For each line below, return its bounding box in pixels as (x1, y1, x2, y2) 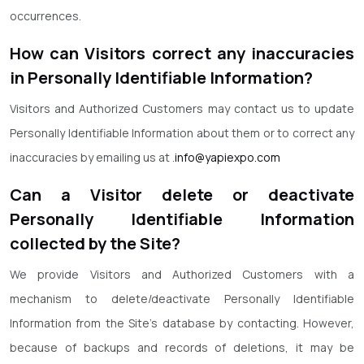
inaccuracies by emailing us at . (10, 149, 175, 165)
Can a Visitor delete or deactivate (10, 184, 354, 206)
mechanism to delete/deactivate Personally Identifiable (10, 291, 354, 306)
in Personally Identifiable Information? (10, 67, 313, 89)
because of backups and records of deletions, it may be (10, 340, 354, 355)
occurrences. (10, 8, 81, 24)
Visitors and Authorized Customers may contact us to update (10, 101, 354, 116)
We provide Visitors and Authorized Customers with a (10, 266, 354, 282)
